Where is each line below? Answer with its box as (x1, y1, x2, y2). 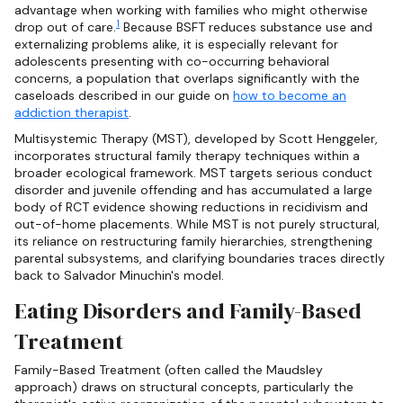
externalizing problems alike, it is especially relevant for (14, 36, 338, 53)
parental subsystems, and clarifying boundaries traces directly (14, 250, 385, 267)
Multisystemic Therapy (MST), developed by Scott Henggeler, (14, 130, 378, 148)
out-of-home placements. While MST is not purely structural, (14, 216, 380, 233)
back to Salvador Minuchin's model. (14, 267, 224, 284)
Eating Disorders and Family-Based (14, 295, 362, 326)
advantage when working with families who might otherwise (14, 2, 368, 19)
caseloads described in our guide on (14, 87, 233, 104)
